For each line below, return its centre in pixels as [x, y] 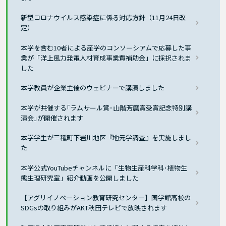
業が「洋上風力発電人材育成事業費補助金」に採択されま [106, 58]
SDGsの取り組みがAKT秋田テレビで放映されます [94, 208]
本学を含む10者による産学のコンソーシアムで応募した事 [106, 47]
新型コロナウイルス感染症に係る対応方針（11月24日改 [103, 18]
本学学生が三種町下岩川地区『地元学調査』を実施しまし [106, 138]
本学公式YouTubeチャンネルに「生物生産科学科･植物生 [104, 167]
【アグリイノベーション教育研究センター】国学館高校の [106, 198]
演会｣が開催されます [52, 118]
